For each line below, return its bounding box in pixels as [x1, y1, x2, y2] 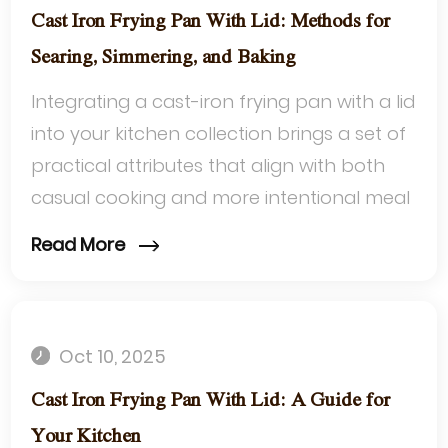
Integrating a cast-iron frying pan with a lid [31, 89, 416, 115]
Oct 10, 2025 [55, 343, 167, 369]
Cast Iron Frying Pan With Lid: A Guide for [31, 390, 391, 410]
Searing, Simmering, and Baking [31, 48, 297, 68]
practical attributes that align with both [31, 153, 386, 179]
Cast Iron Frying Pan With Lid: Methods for [31, 12, 391, 32]
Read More [31, 231, 130, 257]
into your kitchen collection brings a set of [31, 121, 407, 147]
